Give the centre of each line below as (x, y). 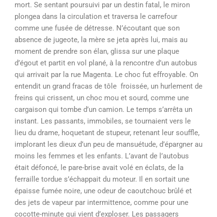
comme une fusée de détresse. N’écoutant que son (97, 28)
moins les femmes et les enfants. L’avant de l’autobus (102, 156)
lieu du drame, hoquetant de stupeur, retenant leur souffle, (107, 133)
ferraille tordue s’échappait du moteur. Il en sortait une (102, 179)
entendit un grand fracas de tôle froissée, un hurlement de (108, 86)
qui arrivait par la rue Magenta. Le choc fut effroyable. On (106, 75)
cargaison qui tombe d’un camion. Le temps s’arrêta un (103, 109)
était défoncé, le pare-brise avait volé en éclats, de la (99, 168)
